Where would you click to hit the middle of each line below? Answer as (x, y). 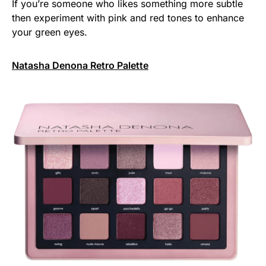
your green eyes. (50, 32)
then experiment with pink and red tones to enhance (128, 18)
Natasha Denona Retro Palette (80, 66)
